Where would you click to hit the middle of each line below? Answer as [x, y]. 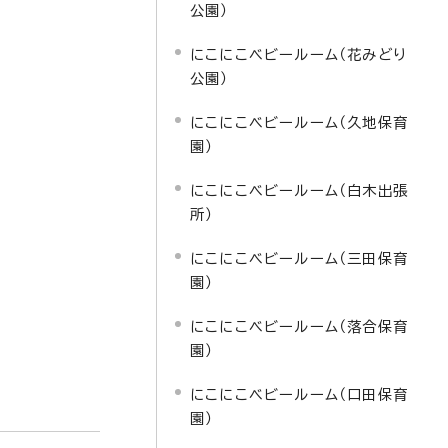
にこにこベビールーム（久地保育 [299, 122]
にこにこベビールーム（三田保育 [299, 258]
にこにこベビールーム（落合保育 [299, 326]
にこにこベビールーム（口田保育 [299, 394]
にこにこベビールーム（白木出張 [299, 190]
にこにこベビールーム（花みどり [298, 54]
